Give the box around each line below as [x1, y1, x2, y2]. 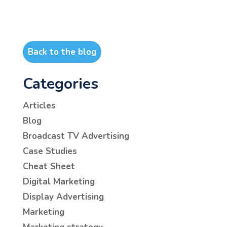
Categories [22, 73, 98, 95]
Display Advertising [22, 191, 104, 203]
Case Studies [22, 145, 77, 158]
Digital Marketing [22, 176, 95, 188]
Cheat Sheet [22, 161, 75, 173]
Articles [22, 100, 56, 112]
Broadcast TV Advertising [22, 130, 129, 142]
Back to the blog [27, 46, 96, 58]
